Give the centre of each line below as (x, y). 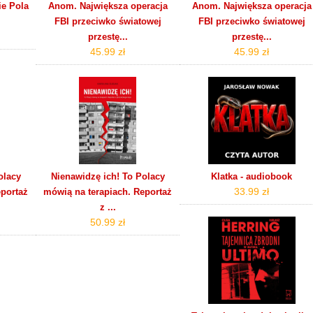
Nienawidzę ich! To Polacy (108, 176)
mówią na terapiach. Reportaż (108, 191)
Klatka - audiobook (252, 176)
